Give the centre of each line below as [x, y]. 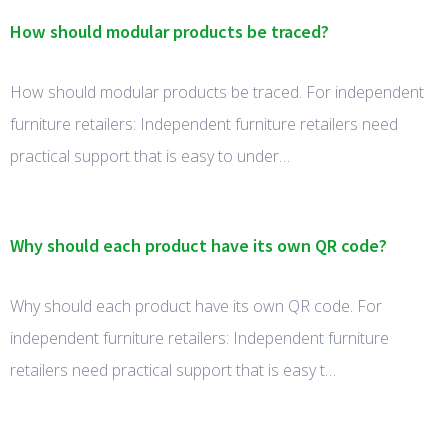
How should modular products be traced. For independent [217, 92]
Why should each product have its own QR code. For [196, 306]
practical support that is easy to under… [150, 156]
